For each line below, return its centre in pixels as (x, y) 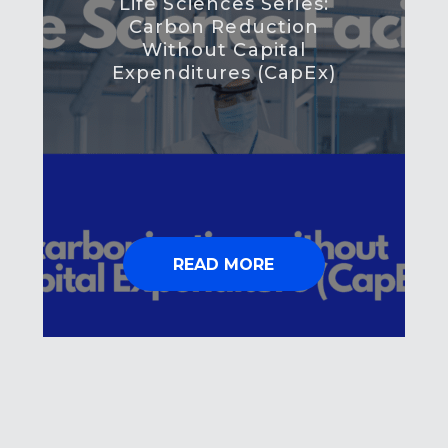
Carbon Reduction (224, 27)
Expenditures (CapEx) (224, 73)
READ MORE (224, 265)
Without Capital (224, 50)
